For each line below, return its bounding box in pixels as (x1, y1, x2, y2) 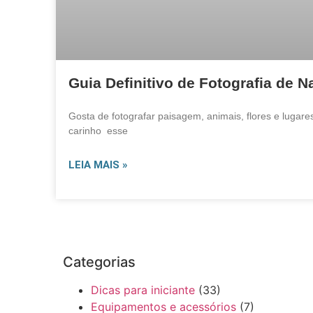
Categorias (63, 253, 136, 270)
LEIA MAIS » (68, 158, 128, 171)
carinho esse (68, 124, 128, 136)
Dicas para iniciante (91, 282, 195, 297)
